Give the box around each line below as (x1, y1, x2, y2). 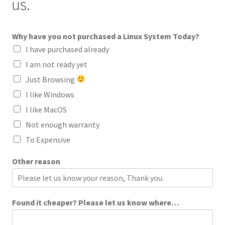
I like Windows (25, 89, 74, 99)
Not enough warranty (25, 119, 99, 130)
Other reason (12, 156, 60, 166)
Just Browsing (25, 74, 76, 84)
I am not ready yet (25, 59, 87, 69)
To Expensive (25, 134, 70, 145)
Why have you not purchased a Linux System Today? (12, 31, 199, 41)
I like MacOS (25, 104, 67, 115)
